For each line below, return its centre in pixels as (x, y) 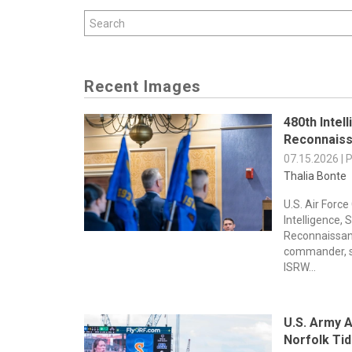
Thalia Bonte (315, 176)
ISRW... (300, 267)
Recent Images (143, 86)
